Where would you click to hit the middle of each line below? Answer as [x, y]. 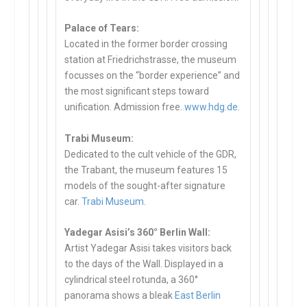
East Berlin [198, 296]
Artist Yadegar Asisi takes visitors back [148, 248]
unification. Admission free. [125, 107]
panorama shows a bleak [120, 296]
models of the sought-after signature [145, 185]
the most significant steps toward [137, 91]
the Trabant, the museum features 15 [146, 170]
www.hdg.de [211, 107]
